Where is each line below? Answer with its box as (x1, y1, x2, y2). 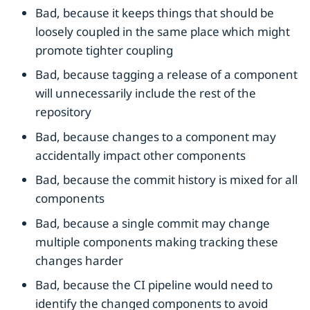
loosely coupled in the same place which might (35, 23, 290, 39)
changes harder (35, 252, 123, 268)
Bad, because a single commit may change (35, 215, 270, 231)
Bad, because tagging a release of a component (35, 66, 298, 83)
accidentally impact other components (35, 147, 246, 163)
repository (35, 104, 91, 120)
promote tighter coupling (35, 42, 173, 58)
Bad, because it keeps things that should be (35, 4, 274, 21)
